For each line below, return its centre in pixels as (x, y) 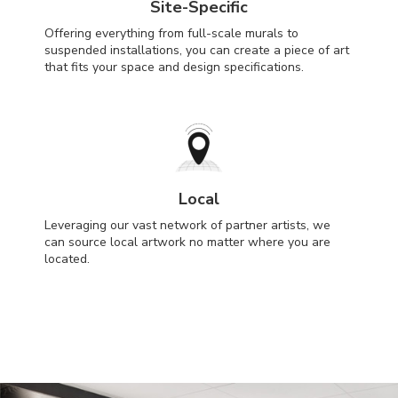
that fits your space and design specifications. (174, 67)
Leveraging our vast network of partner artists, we (187, 225)
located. (67, 259)
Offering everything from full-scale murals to (171, 33)
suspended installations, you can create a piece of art (197, 50)
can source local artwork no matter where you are (187, 242)
